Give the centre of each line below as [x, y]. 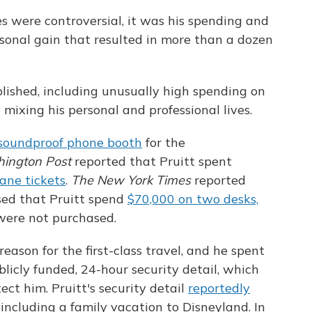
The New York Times [131, 180]
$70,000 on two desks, [193, 199]
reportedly [219, 288]
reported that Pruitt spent [151, 162]
